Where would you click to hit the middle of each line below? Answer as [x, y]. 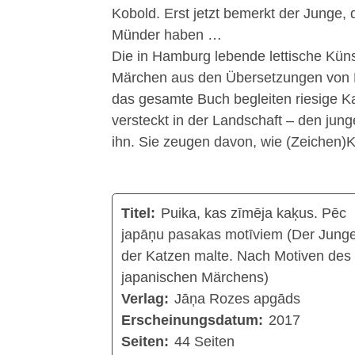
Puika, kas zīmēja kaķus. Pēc [253, 214]
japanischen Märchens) [195, 278]
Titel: [139, 214]
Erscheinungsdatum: [193, 321]
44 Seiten [204, 342]
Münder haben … [166, 35]
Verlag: [145, 299]
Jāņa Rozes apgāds [237, 299]
